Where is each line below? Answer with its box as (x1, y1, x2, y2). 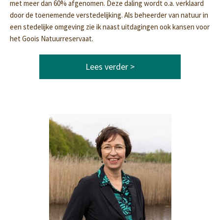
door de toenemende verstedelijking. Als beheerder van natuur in (10, 10, 208, 20)
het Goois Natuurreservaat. (10, 34, 93, 43)
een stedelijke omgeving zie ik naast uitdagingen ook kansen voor (10, 22, 210, 31)
